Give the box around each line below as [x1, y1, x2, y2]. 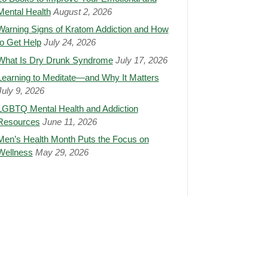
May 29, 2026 [35, 147, 89, 158]
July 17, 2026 [115, 54, 167, 65]
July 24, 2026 [43, 37, 96, 48]
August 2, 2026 [53, 6, 112, 17]
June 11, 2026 [42, 116, 97, 127]
